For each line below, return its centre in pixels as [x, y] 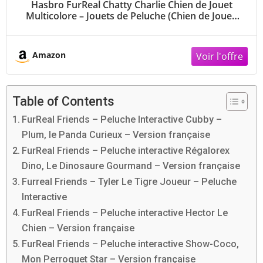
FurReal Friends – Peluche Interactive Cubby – [122, 119]
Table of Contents [63, 101]
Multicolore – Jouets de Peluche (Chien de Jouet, [131, 16]
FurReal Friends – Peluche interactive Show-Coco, [131, 244]
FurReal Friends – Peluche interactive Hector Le [125, 213]
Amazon [49, 55]
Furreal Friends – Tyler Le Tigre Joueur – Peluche [129, 181]
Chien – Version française [78, 228]
